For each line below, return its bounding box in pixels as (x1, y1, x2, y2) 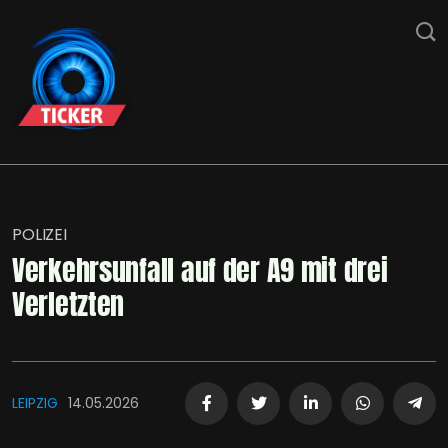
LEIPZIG (12, 393, 58, 413)
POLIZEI (12, 223, 67, 246)
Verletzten (12, 283, 125, 325)
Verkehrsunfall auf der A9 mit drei (12, 249, 388, 291)
